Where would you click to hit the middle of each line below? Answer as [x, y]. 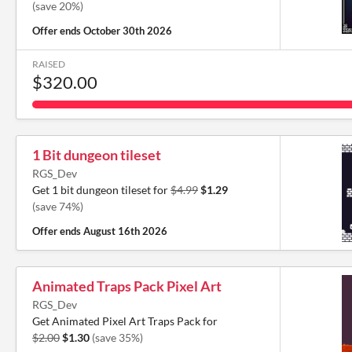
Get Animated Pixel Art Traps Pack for [125, 321]
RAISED [49, 64]
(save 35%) [117, 337]
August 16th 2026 [125, 231]
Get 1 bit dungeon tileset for [101, 190]
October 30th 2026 [128, 31]
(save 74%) [58, 206]
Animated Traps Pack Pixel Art [127, 286]
